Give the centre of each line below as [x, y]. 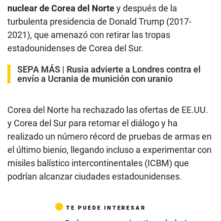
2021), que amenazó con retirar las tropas [89, 35]
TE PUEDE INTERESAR [106, 208]
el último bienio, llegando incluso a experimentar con [110, 150]
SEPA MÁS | [42, 70]
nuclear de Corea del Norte [62, 8]
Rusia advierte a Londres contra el [134, 70]
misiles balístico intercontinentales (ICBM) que [98, 163]
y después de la [147, 8]
